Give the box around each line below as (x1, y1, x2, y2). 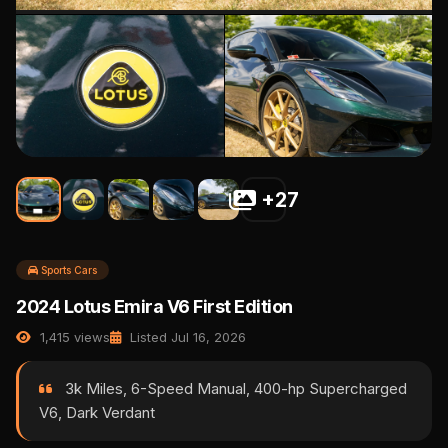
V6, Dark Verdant (39, 403, 155, 423)
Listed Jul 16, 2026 (126, 329, 246, 346)
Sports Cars (38, 264, 97, 277)
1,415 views (36, 329, 110, 346)
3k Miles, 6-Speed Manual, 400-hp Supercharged (61, 379, 407, 399)
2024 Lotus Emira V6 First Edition (16, 296, 293, 318)
